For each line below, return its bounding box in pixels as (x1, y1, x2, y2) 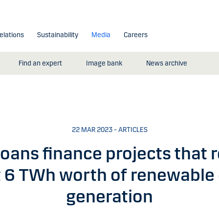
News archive (146, 59, 187, 67)
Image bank (86, 59, 122, 67)
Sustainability (37, 30, 78, 39)
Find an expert (18, 59, 62, 67)
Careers (123, 30, 148, 39)
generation (66, 186, 153, 207)
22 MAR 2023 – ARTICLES (71, 126, 148, 134)
